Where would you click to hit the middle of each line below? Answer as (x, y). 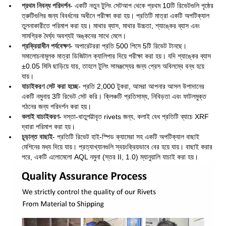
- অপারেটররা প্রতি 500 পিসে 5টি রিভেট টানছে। (129, 46)
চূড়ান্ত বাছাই (37, 137)
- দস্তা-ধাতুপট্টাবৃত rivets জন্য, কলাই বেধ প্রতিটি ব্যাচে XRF (134, 117)
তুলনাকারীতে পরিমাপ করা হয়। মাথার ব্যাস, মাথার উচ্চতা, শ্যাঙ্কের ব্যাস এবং (111, 26)
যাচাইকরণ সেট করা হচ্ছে (50, 87)
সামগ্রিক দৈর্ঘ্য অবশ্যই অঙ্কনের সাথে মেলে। (74, 36)
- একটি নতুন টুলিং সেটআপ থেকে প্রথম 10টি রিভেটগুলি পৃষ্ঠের (142, 6)
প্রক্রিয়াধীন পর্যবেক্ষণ (46, 46)
